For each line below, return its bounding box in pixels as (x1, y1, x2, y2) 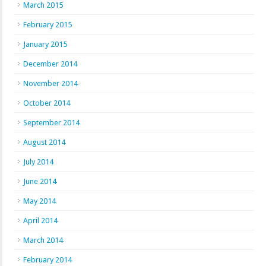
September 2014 (23, 118, 80, 127)
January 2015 (23, 40, 67, 49)
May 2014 (23, 197, 56, 205)
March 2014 (23, 236, 63, 245)
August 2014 (23, 138, 65, 147)
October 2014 (23, 99, 70, 107)
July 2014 (23, 157, 53, 166)
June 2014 (23, 177, 56, 186)
